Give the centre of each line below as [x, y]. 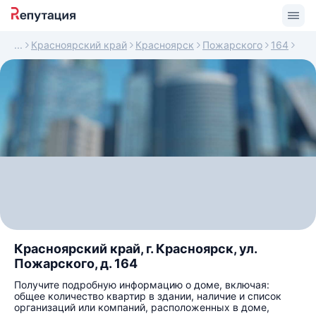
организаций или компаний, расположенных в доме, [142, 307]
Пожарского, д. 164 [76, 263]
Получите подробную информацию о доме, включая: [142, 285]
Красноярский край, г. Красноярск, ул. [135, 249]
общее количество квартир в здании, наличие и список [148, 296]
